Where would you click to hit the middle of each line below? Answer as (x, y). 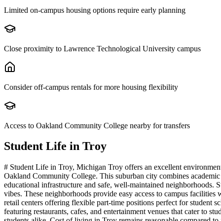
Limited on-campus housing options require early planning (95, 10)
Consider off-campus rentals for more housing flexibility (91, 87)
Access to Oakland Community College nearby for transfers (97, 125)
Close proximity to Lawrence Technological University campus (102, 48)
